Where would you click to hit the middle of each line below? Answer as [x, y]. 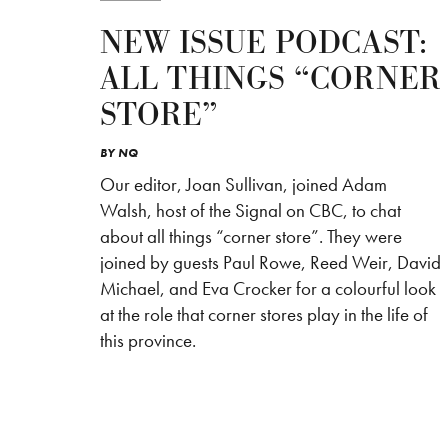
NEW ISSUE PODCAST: [263, 44]
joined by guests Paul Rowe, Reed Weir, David [270, 263]
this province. [148, 341]
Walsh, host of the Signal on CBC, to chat [250, 211]
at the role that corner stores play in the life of [264, 315]
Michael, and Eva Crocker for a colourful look [268, 289]
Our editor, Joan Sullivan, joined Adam [243, 185]
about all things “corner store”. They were [251, 237]
